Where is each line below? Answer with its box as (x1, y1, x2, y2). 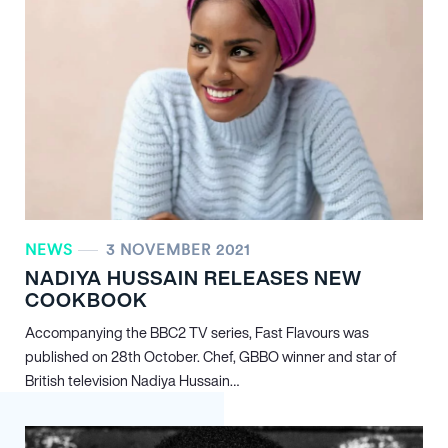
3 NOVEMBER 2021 (106, 240, 250, 259)
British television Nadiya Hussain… (25, 370, 239, 391)
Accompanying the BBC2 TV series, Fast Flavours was (25, 322, 369, 343)
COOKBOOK (25, 285, 148, 314)
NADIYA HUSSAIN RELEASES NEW (25, 263, 362, 292)
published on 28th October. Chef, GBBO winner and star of (25, 346, 397, 367)
